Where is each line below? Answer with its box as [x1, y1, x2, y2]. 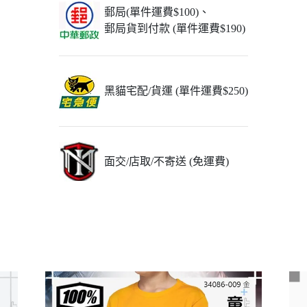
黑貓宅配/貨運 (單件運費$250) [104, 85, 248, 97]
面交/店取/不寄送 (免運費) [104, 156, 229, 167]
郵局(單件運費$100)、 [104, 6, 210, 18]
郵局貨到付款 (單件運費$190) [104, 23, 245, 34]
